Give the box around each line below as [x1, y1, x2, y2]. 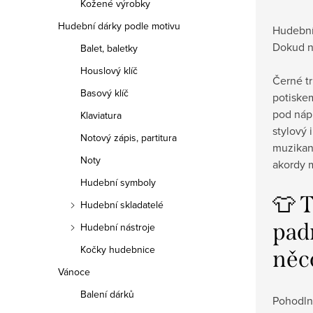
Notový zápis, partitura [80, 131, 177, 145]
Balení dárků [80, 287, 134, 301]
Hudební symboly [80, 175, 156, 189]
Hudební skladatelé [80, 198, 163, 212]
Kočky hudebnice [80, 242, 155, 256]
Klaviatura [80, 108, 122, 122]
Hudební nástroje [80, 220, 155, 234]
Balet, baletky [80, 41, 138, 55]
